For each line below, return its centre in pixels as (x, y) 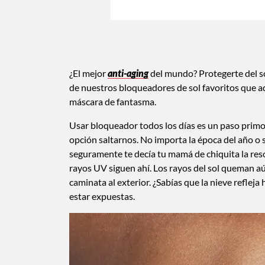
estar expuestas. (102, 196)
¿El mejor (88, 73)
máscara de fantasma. (113, 101)
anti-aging (128, 73)
